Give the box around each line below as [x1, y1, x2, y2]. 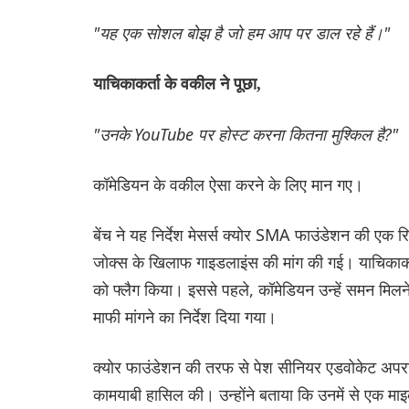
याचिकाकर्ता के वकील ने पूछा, [93, 74, 261, 93]
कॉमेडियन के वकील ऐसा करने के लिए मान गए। [93, 173, 363, 195]
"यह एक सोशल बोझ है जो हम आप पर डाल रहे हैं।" [93, 21, 390, 44]
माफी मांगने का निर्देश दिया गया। [93, 305, 277, 328]
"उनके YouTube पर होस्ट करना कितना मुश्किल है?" [93, 122, 398, 145]
